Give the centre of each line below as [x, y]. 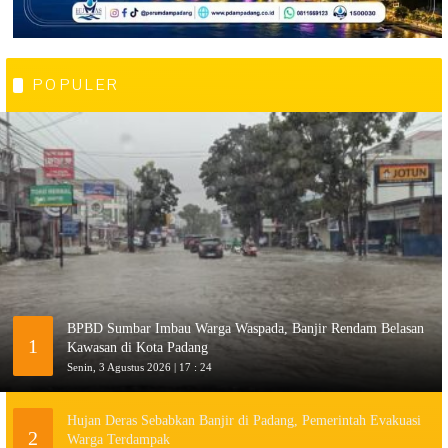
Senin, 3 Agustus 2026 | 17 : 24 [139, 366]
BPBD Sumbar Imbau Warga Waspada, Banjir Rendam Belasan [245, 328]
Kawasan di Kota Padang [137, 347]
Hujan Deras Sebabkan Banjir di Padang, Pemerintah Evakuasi [244, 420]
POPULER [76, 85]
